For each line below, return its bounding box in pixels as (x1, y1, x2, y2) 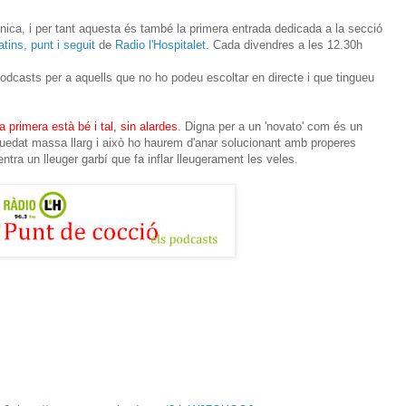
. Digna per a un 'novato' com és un (178, 119, 362, 133)
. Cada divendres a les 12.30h (206, 37, 362, 52)
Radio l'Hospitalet (115, 37, 206, 52)
